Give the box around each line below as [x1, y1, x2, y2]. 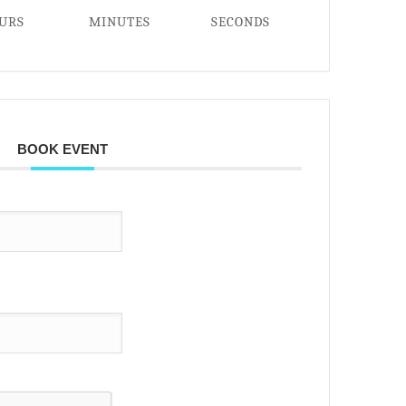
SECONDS [211, 14, 271, 31]
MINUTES [89, 14, 151, 31]
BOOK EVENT [16, 141, 108, 158]
